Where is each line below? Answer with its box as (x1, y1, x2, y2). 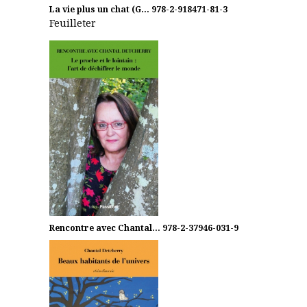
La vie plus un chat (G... (49, 3, 149, 15)
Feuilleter (49, 16, 96, 29)
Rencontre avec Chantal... (49, 222, 160, 234)
